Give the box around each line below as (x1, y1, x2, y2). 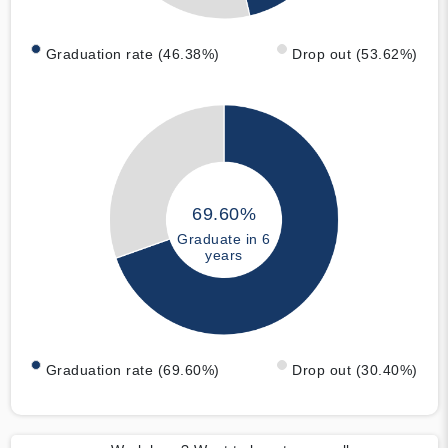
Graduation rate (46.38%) (45, 46, 220, 63)
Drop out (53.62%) (292, 46, 418, 63)
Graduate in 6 (177, 231, 271, 248)
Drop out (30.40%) (292, 361, 418, 378)
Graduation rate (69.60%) (45, 361, 220, 378)
